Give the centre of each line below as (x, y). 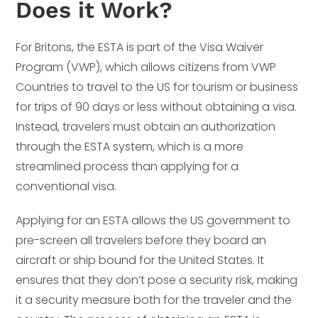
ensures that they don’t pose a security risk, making (157, 280)
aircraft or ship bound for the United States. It (140, 260)
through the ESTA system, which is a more (130, 146)
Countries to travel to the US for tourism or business (157, 87)
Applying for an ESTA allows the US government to (153, 220)
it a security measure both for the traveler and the (154, 300)
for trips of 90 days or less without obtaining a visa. (157, 106)
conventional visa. (66, 186)
